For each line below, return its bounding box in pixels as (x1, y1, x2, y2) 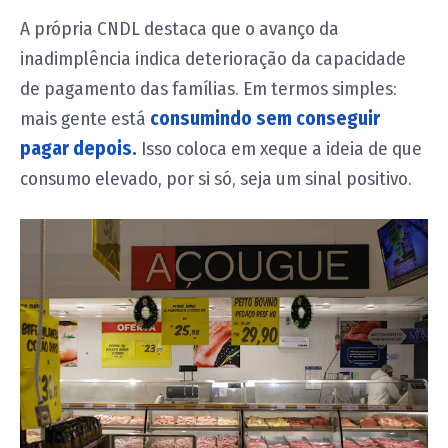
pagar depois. (20, 137, 137, 161)
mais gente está (20, 107, 150, 131)
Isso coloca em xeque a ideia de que (137, 137, 422, 161)
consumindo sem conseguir (150, 107, 380, 131)
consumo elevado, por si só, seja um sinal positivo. (20, 167, 412, 191)
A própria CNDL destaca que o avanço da (20, 17, 339, 41)
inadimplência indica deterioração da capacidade (20, 47, 406, 71)
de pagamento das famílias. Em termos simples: (20, 77, 397, 101)
